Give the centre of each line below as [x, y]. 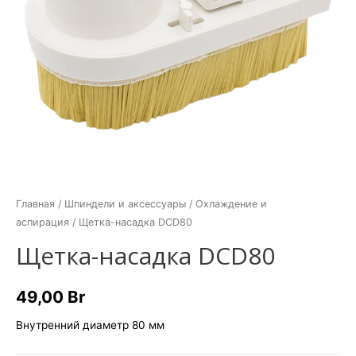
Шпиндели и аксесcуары [125, 204]
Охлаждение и [231, 204]
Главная [35, 204]
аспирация [43, 222]
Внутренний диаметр [74, 325]
